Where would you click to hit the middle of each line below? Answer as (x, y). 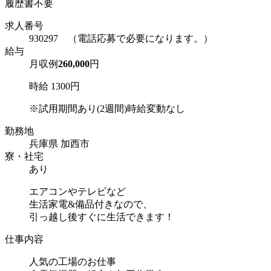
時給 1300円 (54, 87)
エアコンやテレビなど (77, 192)
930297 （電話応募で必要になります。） (121, 39)
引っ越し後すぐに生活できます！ (102, 217)
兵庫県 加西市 (59, 144)
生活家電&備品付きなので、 (91, 204)
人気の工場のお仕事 (73, 262)
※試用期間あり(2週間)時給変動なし (107, 109)
